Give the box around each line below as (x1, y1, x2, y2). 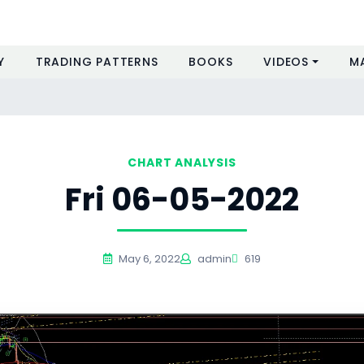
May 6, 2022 (116, 251, 180, 266)
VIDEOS (263, 53, 310, 70)
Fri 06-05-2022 (65, 178, 299, 221)
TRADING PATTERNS (35, 53, 158, 70)
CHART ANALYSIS (128, 154, 236, 171)
